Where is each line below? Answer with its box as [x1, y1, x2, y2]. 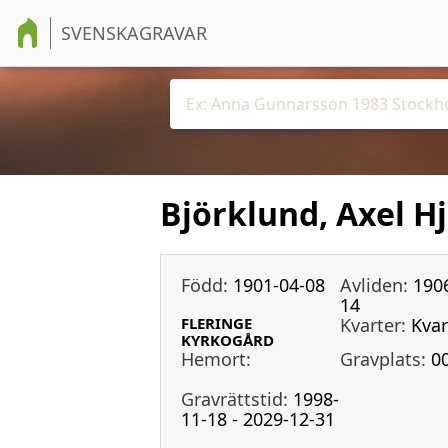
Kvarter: [339, 312, 406, 337]
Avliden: [339, 272, 408, 297]
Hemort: [181, 346, 251, 371]
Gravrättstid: [181, 386, 288, 411]
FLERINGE [181, 312, 252, 333]
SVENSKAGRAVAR [61, 21, 207, 45]
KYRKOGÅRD [181, 329, 274, 350]
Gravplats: [339, 346, 426, 371]
